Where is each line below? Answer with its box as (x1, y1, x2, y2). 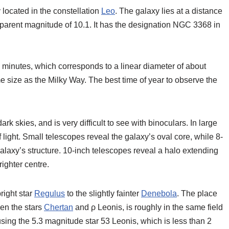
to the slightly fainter (65, 189, 141, 198)
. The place (177, 189, 217, 198)
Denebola (141, 189, 177, 198)
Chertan (44, 203, 73, 212)
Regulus (34, 189, 65, 198)
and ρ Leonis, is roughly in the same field (73, 203, 223, 212)
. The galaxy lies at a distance (115, 7, 222, 16)
